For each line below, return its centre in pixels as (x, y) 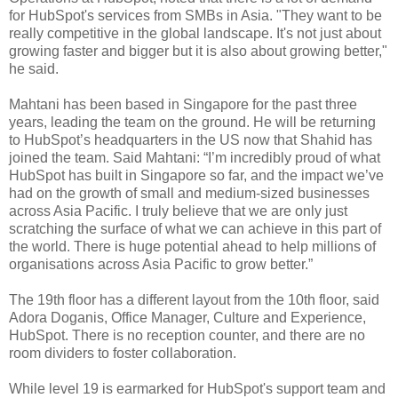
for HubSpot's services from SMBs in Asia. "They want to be (195, 15)
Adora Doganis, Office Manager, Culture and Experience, (187, 317)
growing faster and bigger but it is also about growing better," (198, 51)
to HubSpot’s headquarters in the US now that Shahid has (191, 139)
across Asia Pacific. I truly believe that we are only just (178, 211)
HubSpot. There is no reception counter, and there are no (187, 335)
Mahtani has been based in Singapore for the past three (183, 104)
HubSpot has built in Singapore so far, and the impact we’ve (196, 175)
